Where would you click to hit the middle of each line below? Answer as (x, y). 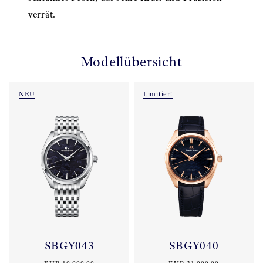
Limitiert (158, 94)
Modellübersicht (131, 62)
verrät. (42, 14)
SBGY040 (194, 245)
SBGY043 (69, 245)
